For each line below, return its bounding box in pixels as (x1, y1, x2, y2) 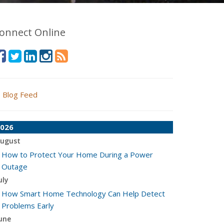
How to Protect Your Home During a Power (1, 149, 153, 159)
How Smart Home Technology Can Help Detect (1, 188, 165, 198)
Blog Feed (2, 89, 37, 99)
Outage (1, 161, 27, 171)
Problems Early (1, 200, 54, 210)
